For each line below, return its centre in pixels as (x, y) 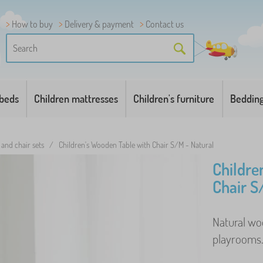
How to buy (32, 24)
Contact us (165, 24)
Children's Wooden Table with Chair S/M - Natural (136, 145)
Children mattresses (76, 99)
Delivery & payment (99, 24)
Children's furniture (174, 99)
